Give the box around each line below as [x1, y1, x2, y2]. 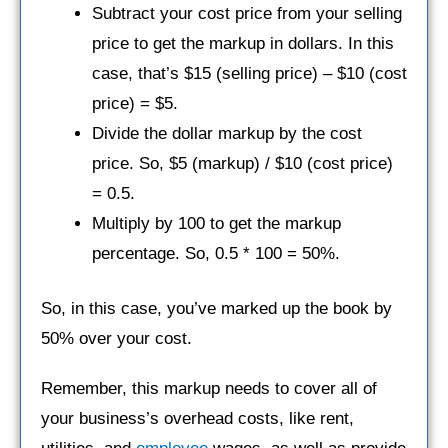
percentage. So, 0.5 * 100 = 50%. [92, 243, 340, 263]
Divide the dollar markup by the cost [92, 123, 362, 143]
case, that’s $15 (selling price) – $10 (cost [92, 63, 407, 83]
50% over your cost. [41, 329, 192, 349]
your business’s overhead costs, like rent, [41, 409, 354, 429]
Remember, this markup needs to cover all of [41, 379, 377, 399]
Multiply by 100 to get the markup [92, 213, 341, 233]
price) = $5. [92, 93, 178, 113]
